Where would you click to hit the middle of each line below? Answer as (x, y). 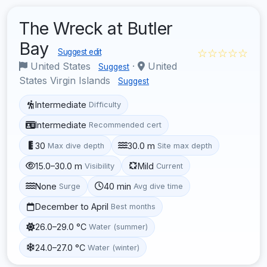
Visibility (100, 166)
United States (60, 66)
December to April (72, 207)
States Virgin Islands (66, 80)
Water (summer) (119, 227)
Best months (133, 207)
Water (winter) (114, 247)
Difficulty (105, 105)
